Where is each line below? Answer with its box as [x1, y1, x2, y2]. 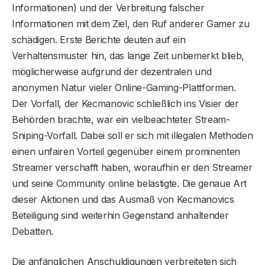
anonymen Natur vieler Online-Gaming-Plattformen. [12, 81, 236, 93]
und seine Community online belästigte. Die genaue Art [12, 177, 247, 189]
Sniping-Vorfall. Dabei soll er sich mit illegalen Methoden [12, 129, 253, 141]
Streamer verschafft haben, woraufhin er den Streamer [12, 161, 253, 173]
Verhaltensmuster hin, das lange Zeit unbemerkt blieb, [12, 49, 245, 62]
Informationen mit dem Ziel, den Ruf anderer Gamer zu [12, 17, 250, 30]
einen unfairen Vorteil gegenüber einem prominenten [12, 145, 240, 157]
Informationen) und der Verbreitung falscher [12, 1, 205, 14]
